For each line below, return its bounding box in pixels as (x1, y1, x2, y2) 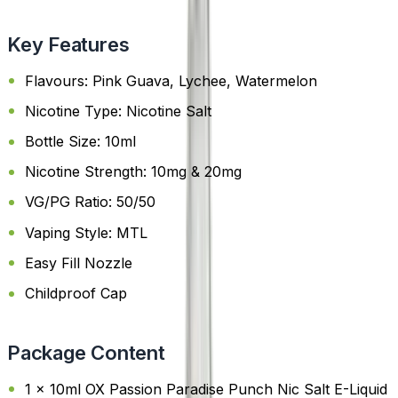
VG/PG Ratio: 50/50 (25, 193, 155, 211)
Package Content (7, 341, 165, 364)
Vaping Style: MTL (25, 223, 147, 242)
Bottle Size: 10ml (25, 132, 136, 151)
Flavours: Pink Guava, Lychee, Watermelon (25, 71, 317, 90)
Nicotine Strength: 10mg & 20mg (25, 163, 242, 181)
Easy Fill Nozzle (25, 253, 132, 272)
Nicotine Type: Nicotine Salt (25, 101, 211, 120)
